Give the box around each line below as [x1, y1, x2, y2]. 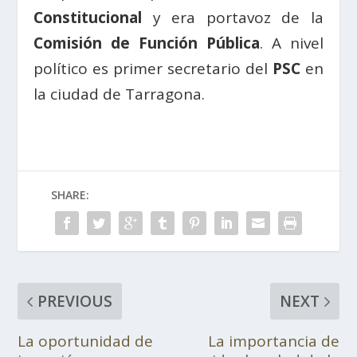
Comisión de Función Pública [33, 32, 260, 53]
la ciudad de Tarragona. [33, 83, 206, 104]
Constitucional [33, 6, 143, 28]
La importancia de [207, 330, 339, 351]
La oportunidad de [18, 330, 154, 351]
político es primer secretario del [33, 57, 273, 79]
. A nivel [259, 32, 324, 53]
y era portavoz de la [142, 6, 324, 28]
